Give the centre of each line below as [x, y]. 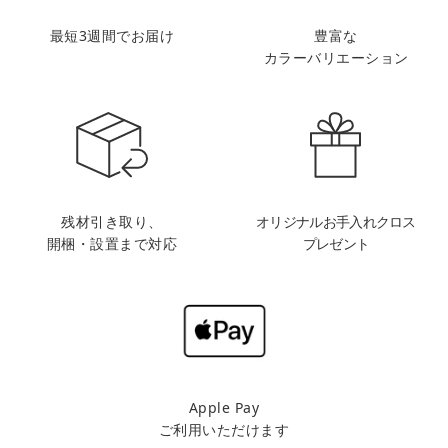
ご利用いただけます [224, 429]
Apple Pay [224, 407]
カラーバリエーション [336, 57]
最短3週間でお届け [112, 35]
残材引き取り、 [112, 221]
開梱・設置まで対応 [112, 243]
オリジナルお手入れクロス [336, 221]
